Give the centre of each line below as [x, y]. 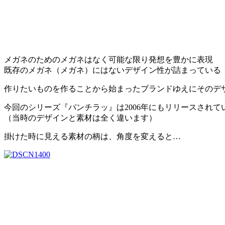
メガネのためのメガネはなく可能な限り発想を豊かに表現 [108, 59]
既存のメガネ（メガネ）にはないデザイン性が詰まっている [113, 70]
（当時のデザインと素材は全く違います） [80, 118]
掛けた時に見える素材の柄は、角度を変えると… [92, 136]
